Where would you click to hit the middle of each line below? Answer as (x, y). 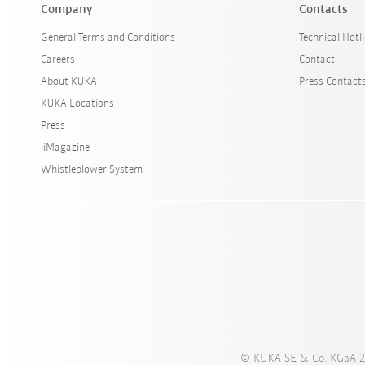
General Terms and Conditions (108, 38)
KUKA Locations (78, 104)
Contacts (324, 10)
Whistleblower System (92, 170)
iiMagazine (66, 148)
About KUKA (69, 82)
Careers (58, 60)
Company (67, 10)
